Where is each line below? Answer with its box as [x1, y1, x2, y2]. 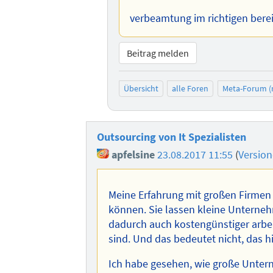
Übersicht [123, 83, 158, 94]
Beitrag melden [126, 47, 189, 60]
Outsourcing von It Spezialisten [97, 130, 247, 144]
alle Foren [172, 83, 209, 94]
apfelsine [109, 147, 155, 161]
